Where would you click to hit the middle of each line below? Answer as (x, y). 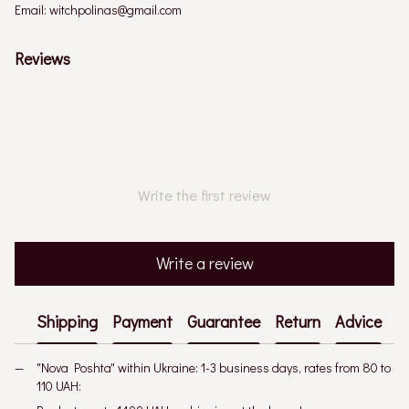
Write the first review (204, 194)
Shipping (67, 322)
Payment (142, 322)
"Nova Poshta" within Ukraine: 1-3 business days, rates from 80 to (214, 367)
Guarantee (224, 322)
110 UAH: (59, 385)
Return (298, 322)
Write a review (204, 263)
